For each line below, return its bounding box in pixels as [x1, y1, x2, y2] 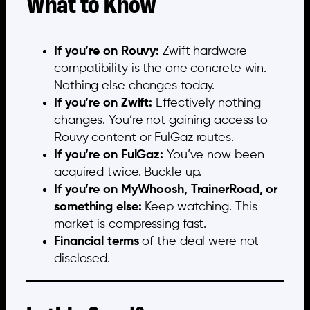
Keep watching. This [141, 200, 257, 213]
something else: [54, 200, 142, 213]
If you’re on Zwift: [54, 96, 153, 109]
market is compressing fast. [54, 217, 207, 230]
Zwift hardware [159, 44, 247, 57]
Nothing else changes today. [54, 79, 215, 92]
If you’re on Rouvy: [54, 44, 160, 57]
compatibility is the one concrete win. [54, 62, 267, 75]
